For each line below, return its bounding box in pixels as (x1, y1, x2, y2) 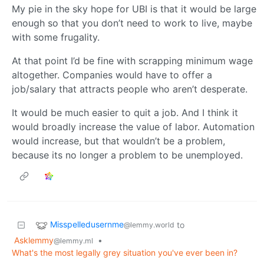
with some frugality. (12, 31, 100, 44)
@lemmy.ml (54, 236, 93, 246)
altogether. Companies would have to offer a (12, 69, 212, 81)
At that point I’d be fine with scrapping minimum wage (12, 55, 253, 67)
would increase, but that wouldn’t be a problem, (12, 135, 225, 147)
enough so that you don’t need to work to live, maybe (12, 17, 252, 29)
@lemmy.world (124, 220, 174, 230)
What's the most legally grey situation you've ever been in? (12, 247, 237, 258)
